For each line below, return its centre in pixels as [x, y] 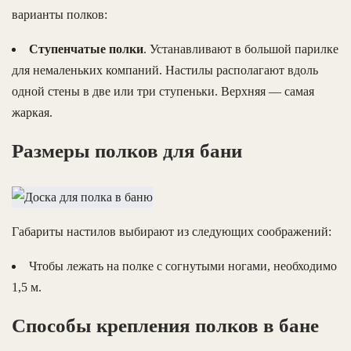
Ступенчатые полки [86, 49]
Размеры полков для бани [127, 151]
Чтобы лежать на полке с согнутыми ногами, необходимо [183, 266]
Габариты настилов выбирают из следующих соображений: [172, 232]
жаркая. [32, 113]
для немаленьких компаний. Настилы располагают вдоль [165, 71]
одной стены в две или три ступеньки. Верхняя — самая [163, 92]
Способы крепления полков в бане [165, 326]
